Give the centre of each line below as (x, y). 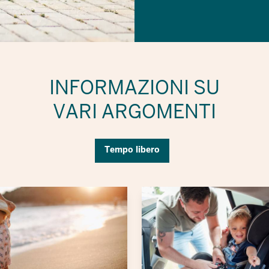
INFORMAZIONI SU (134, 87)
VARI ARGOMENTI (134, 111)
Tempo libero (132, 150)
